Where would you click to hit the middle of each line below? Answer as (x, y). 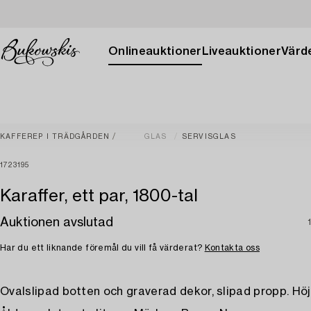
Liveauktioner (241, 51)
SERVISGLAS (209, 137)
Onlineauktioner (155, 51)
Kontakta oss (232, 248)
